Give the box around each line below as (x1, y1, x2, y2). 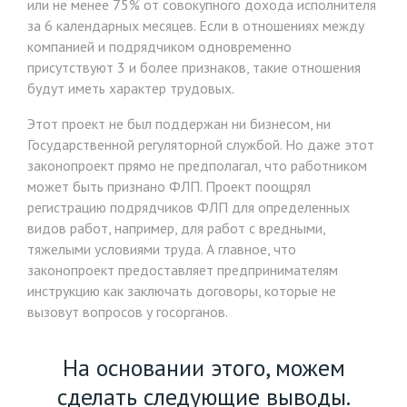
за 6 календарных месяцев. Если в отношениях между (27, 16, 364, 35)
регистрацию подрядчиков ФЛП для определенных (27, 198, 350, 217)
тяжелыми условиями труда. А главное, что (27, 240, 296, 259)
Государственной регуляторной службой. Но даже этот (27, 135, 374, 154)
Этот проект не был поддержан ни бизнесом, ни (27, 114, 331, 134)
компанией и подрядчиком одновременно (27, 37, 292, 56)
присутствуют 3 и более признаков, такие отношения (27, 58, 361, 77)
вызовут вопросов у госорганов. (27, 303, 228, 322)
